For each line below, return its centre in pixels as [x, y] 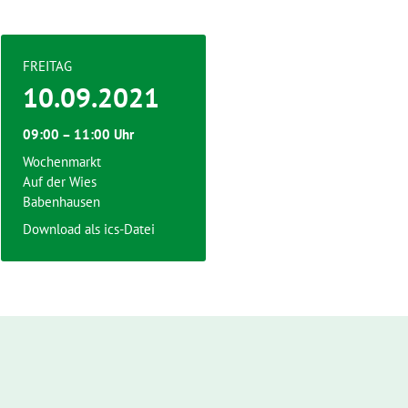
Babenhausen [61, 202]
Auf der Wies [60, 182]
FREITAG [47, 66]
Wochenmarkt [62, 162]
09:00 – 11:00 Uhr [78, 134]
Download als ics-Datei [89, 229]
